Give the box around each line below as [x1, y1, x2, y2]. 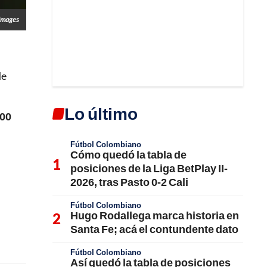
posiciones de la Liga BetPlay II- [70, 162, 228, 175]
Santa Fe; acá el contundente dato [70, 222, 238, 235]
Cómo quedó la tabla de [70, 148, 187, 161]
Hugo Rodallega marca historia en [70, 209, 239, 222]
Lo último [64, 103, 138, 123]
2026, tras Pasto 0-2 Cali [70, 175, 188, 188]
